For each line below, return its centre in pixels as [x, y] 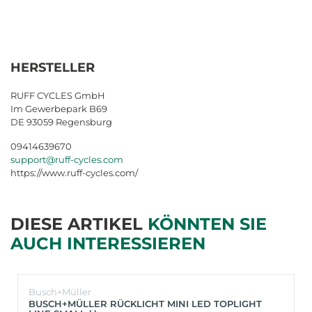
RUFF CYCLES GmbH [58, 95]
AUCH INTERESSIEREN [108, 243]
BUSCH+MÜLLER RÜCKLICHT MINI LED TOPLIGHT [145, 303]
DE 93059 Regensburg [61, 122]
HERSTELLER [53, 67]
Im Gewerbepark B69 [59, 108]
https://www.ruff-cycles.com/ [74, 172]
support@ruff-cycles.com [67, 159]
